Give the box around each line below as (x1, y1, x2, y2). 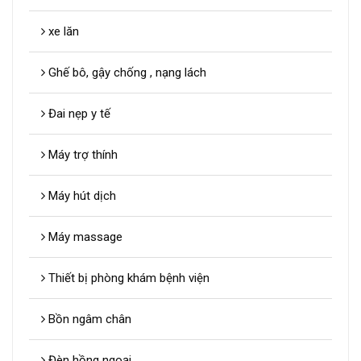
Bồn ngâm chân (45, 312, 131, 327)
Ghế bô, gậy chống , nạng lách (45, 65, 206, 81)
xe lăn (45, 24, 79, 39)
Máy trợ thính (45, 147, 118, 163)
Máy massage (45, 230, 122, 245)
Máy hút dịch (45, 189, 116, 204)
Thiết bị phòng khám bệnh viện (45, 271, 210, 286)
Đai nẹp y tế (45, 106, 110, 122)
